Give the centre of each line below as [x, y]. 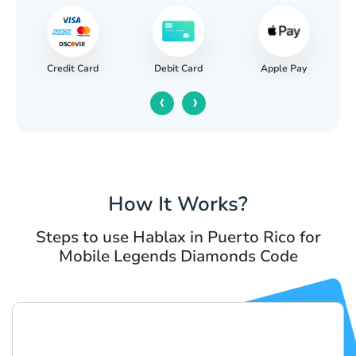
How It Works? [178, 205]
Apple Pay [284, 68]
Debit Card [179, 69]
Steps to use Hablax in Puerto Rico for [178, 238]
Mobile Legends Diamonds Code [178, 257]
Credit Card [73, 68]
